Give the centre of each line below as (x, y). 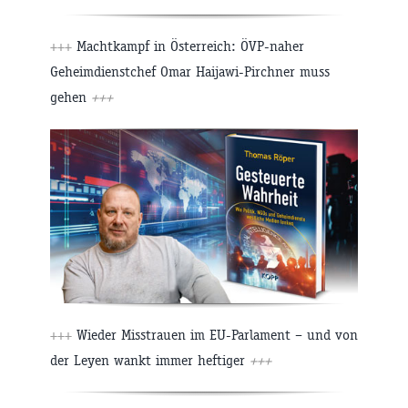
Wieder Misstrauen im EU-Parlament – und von (215, 334)
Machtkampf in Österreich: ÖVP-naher (188, 46)
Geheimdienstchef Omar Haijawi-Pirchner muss (190, 71)
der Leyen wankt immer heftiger (150, 360)
